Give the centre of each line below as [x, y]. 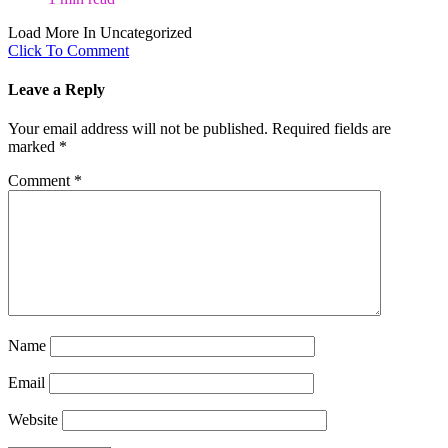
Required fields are [331, 129]
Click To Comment [68, 50]
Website [33, 420]
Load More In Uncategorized [100, 32]
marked [33, 147]
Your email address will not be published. [138, 129]
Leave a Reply [56, 89]
